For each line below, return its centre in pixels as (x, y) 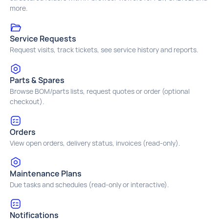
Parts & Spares (37, 80)
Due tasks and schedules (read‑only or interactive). (89, 185)
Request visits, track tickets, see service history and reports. (104, 50)
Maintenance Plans (46, 174)
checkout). (27, 101)
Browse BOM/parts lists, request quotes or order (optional (100, 91)
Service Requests (43, 39)
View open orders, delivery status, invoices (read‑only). (95, 143)
